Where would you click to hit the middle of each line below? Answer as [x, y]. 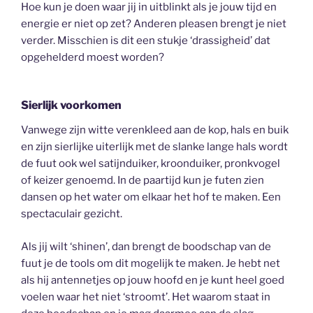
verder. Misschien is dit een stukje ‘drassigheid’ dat [146, 40]
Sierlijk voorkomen [71, 105]
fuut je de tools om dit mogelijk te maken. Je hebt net [151, 263]
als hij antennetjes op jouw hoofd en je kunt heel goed [153, 280]
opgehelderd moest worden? [93, 57]
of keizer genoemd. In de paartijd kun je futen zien [143, 181]
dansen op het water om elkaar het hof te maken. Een [151, 197]
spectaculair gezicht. [72, 214]
